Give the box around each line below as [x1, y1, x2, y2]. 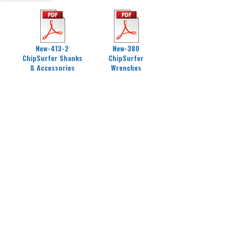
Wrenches [110, 62, 141, 73]
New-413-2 [36, 42, 69, 53]
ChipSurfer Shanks [22, 52, 82, 63]
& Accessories [30, 62, 75, 73]
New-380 [112, 42, 139, 53]
